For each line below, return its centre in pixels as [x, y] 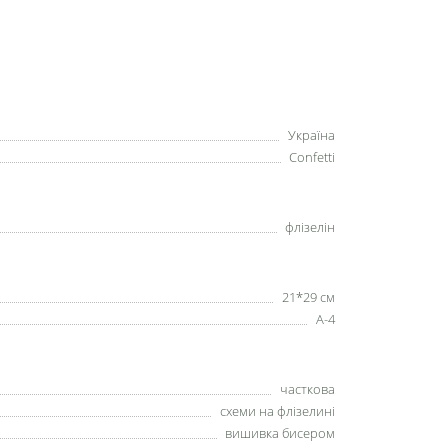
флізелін [310, 226]
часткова [307, 388]
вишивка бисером [280, 432]
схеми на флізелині [277, 410]
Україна [311, 134]
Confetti [312, 156]
